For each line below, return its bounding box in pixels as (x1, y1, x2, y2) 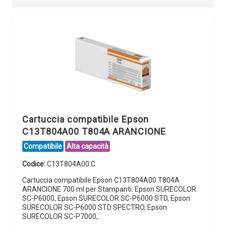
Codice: (22, 159, 47, 168)
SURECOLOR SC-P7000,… (22, 212, 102, 220)
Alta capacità (67, 142, 108, 150)
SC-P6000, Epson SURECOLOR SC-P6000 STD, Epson (22, 194, 190, 202)
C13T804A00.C (47, 159, 95, 168)
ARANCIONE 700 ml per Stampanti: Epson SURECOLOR (22, 185, 196, 193)
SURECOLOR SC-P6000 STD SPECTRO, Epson (22, 203, 167, 211)
